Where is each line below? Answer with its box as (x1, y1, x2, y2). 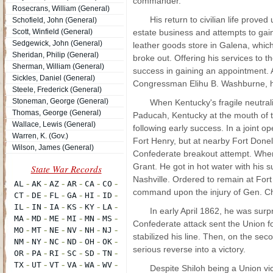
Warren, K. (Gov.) (12, 132, 68, 140)
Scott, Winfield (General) (12, 27, 93, 36)
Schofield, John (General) (12, 16, 97, 24)
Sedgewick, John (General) (12, 39, 102, 48)
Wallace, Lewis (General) (12, 120, 96, 129)
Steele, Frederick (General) (12, 85, 102, 94)
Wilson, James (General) (12, 143, 94, 152)
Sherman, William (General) (12, 62, 104, 71)
